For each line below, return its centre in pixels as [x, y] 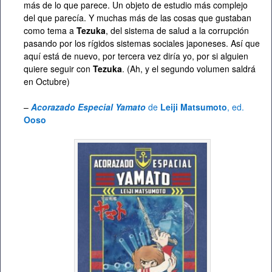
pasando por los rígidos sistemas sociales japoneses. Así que [142, 43]
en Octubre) [47, 82]
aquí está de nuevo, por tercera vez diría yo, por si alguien [136, 56]
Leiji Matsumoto [194, 107]
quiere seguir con [58, 69]
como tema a [50, 31]
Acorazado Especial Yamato [88, 107]
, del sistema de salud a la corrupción [177, 31]
